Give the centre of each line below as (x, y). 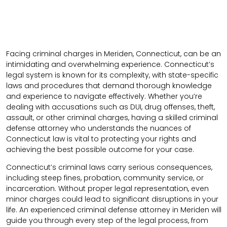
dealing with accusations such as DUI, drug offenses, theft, (110, 107)
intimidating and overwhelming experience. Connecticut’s (110, 65)
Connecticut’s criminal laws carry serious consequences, (109, 167)
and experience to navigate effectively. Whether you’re (104, 97)
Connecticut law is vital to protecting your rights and (101, 139)
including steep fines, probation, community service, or (105, 178)
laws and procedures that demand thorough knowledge (109, 86)
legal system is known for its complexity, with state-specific (112, 75)
